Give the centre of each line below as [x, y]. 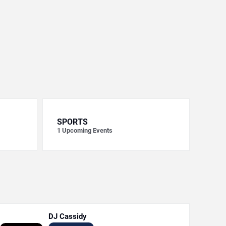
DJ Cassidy [67, 216]
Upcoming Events [87, 130]
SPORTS [72, 122]
